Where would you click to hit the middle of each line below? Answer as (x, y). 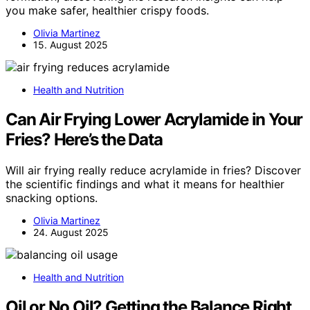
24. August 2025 (71, 232)
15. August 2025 (71, 44)
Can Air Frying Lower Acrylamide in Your (154, 119)
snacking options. (52, 198)
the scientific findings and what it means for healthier (145, 184)
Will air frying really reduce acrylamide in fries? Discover (153, 170)
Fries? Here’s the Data (84, 139)
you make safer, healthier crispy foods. (107, 10)
